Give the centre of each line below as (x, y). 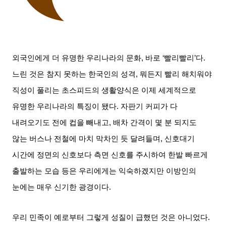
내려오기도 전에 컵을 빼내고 (61, 122)
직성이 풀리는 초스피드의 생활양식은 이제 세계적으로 (104, 90)
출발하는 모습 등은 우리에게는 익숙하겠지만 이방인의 (104, 171)
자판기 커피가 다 (149, 106)
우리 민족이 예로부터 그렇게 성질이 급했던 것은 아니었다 (110, 217)
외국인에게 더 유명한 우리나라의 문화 (77, 58)
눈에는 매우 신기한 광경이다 (61, 187)
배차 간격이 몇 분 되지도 (155, 122)
